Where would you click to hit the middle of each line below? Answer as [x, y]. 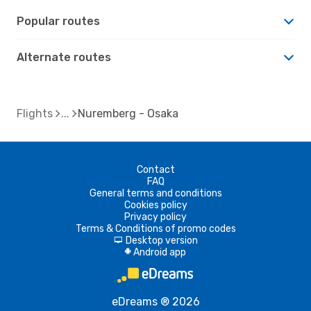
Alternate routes [64, 57]
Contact [155, 169]
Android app [160, 252]
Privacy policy [155, 217]
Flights [35, 113]
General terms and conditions [155, 193]
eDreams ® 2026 [155, 301]
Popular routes [58, 21]
